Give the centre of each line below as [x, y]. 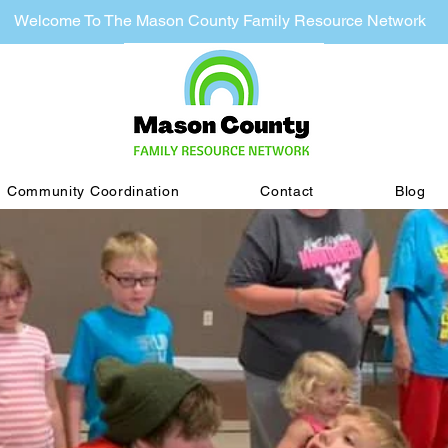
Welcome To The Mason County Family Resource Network [220, 20]
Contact [287, 191]
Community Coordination [93, 191]
